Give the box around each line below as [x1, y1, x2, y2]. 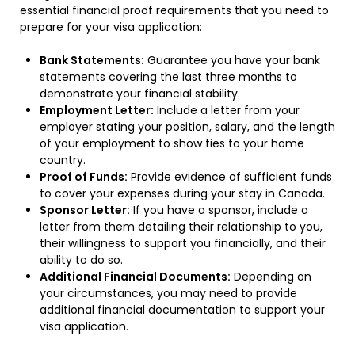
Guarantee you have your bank [144, 52, 320, 68]
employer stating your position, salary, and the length [40, 118, 335, 135]
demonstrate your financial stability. [40, 85, 240, 101]
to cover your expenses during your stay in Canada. [40, 185, 325, 201]
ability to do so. [40, 251, 123, 268]
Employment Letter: [40, 101, 154, 118]
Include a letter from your [154, 101, 300, 118]
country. [40, 151, 86, 168]
